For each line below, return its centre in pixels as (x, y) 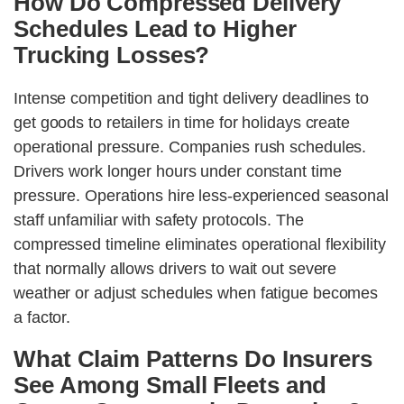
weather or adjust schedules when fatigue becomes (196, 294)
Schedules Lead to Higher (155, 29)
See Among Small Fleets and (170, 386)
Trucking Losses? (112, 55)
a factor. (42, 318)
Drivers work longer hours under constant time (178, 172)
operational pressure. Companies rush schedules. (190, 147)
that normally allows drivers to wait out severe (175, 269)
